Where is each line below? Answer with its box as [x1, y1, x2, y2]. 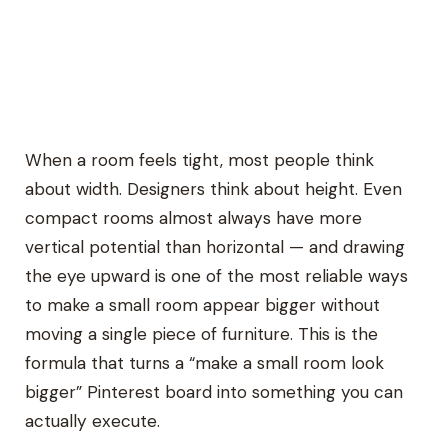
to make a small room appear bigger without [25, 294, 381, 317]
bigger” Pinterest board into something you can [25, 381, 404, 404]
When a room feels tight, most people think [25, 149, 375, 172]
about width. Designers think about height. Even [25, 178, 403, 201]
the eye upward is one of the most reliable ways [25, 265, 409, 288]
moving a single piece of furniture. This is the [25, 323, 379, 346]
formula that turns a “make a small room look [25, 352, 385, 375]
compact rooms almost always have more [25, 207, 363, 230]
